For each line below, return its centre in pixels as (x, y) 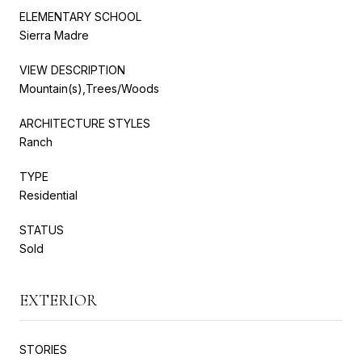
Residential (48, 195)
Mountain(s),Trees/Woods (89, 88)
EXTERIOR (58, 300)
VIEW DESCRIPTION (72, 69)
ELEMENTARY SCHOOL (80, 16)
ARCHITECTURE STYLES (85, 123)
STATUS (42, 229)
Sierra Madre (54, 35)
